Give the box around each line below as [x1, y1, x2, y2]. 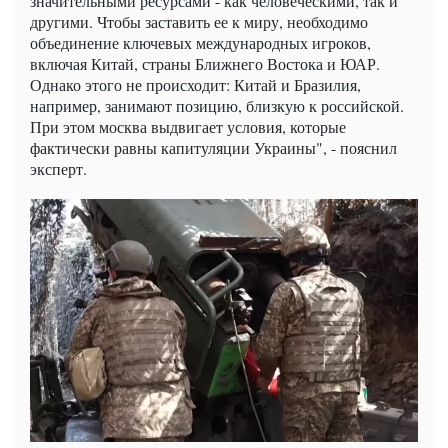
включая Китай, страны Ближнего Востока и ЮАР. [30, 53, 380, 75]
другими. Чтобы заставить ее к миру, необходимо [30, 11, 368, 33]
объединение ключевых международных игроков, [30, 32, 371, 54]
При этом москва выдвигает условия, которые [30, 116, 346, 138]
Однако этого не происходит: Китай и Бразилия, [30, 74, 361, 96]
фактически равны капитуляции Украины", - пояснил [30, 137, 397, 159]
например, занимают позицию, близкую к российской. [30, 95, 404, 117]
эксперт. [30, 158, 87, 180]
